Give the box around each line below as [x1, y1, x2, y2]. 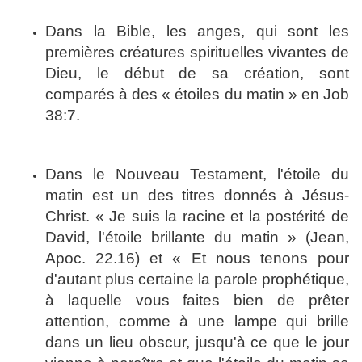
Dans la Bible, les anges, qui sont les [45, 23, 349, 40]
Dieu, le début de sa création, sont [45, 65, 349, 82]
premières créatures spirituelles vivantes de [45, 44, 349, 61]
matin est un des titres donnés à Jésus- [45, 187, 349, 204]
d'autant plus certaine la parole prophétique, [45, 271, 349, 288]
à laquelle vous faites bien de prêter [45, 292, 349, 309]
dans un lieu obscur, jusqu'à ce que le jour [45, 334, 349, 351]
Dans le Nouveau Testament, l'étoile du [45, 166, 349, 183]
